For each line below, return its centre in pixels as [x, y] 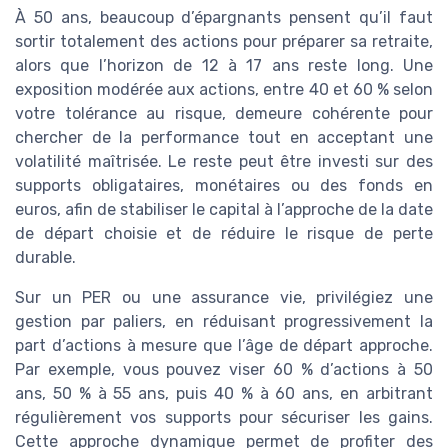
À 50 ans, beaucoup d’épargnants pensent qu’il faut [224, 18]
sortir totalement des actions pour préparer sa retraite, [224, 42]
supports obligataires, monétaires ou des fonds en [224, 186]
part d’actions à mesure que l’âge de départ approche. [224, 346]
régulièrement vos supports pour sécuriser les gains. [224, 418]
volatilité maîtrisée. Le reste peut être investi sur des [224, 162]
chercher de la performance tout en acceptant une [224, 138]
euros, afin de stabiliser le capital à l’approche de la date [224, 210]
